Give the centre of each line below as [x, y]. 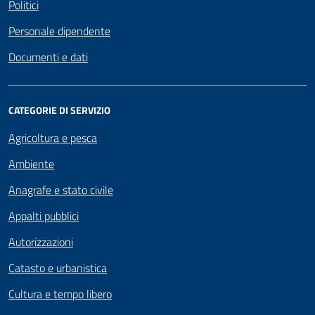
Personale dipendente [59, 31]
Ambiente [31, 163]
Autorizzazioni [41, 242]
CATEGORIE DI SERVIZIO [59, 110]
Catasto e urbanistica [58, 268]
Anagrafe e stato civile [61, 189]
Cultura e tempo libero [60, 294]
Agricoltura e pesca [53, 137]
